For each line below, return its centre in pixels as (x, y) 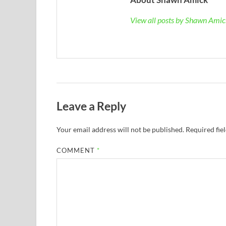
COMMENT (77, 150)
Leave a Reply (91, 106)
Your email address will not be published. (120, 129)
